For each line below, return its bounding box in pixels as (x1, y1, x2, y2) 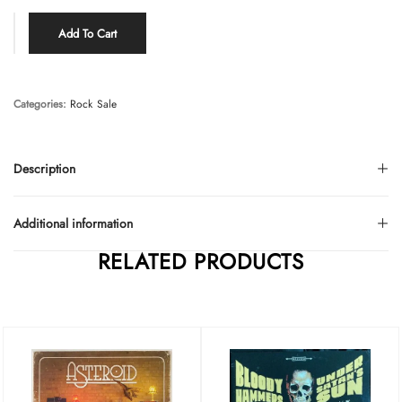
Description (13, 159, 75, 178)
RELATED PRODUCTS (98, 245, 304, 277)
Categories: (13, 95, 70, 112)
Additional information (13, 214, 133, 232)
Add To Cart (58, 24, 117, 42)
